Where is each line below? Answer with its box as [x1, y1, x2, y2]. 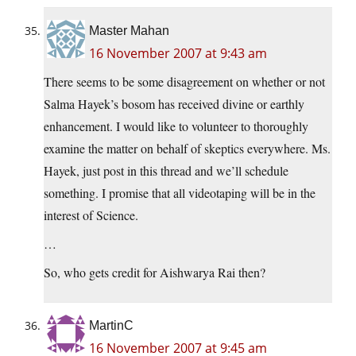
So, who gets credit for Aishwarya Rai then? [44, 264, 265, 281]
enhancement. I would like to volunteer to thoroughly [44, 118, 308, 135]
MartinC [89, 319, 133, 333]
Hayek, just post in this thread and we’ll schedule [44, 162, 288, 180]
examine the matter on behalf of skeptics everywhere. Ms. [44, 140, 331, 157]
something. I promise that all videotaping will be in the [44, 184, 315, 202]
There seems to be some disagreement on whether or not [44, 73, 325, 91]
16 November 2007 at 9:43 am [89, 44, 267, 63]
